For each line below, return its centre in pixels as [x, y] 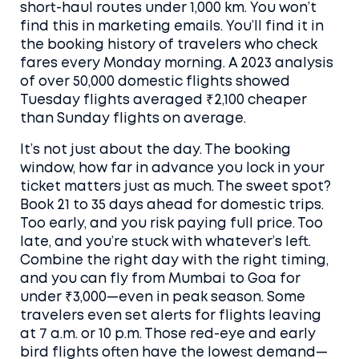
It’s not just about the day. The [127, 150]
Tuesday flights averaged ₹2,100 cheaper [163, 101]
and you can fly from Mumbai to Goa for [160, 279]
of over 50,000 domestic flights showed [155, 82]
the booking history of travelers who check [169, 45]
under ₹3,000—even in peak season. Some [163, 298]
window [46, 169]
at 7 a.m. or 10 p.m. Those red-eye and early [168, 335]
